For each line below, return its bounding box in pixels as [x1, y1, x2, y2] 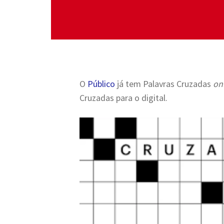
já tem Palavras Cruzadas [115, 78, 213, 90]
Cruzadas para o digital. [79, 92, 167, 104]
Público [87, 78, 115, 90]
